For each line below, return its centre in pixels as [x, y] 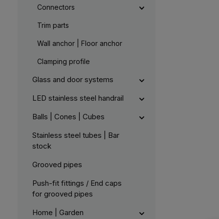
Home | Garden [58, 212]
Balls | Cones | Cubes [68, 116]
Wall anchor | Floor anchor [80, 43]
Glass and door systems [73, 79]
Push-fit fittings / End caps [77, 183]
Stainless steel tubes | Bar [76, 135]
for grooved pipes [63, 194]
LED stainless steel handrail [78, 98]
